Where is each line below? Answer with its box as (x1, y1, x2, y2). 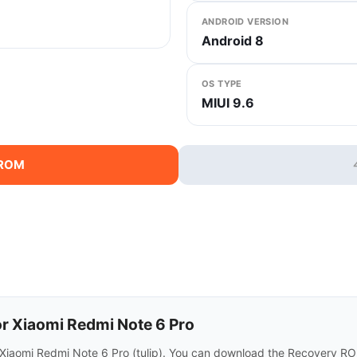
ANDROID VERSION (202, 16, 288, 28)
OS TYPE (202, 78, 242, 90)
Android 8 (202, 33, 264, 49)
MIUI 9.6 (202, 95, 254, 112)
